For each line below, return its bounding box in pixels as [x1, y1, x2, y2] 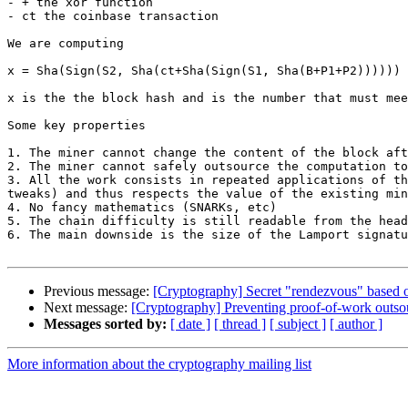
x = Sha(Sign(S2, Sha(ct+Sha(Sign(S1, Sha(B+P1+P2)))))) [7, 64, 401, 78]
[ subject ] [270, 316, 326, 332]
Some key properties [7, 118, 146, 133]
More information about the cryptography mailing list [7, 356, 311, 372]
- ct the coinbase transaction [7, 9, 219, 24]
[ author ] [330, 316, 382, 332]
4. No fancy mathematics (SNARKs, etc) [7, 200, 277, 215]
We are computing [7, 36, 124, 51]
